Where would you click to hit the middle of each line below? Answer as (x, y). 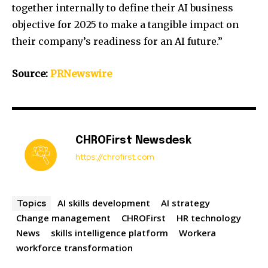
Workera (197, 232)
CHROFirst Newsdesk (133, 140)
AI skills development (104, 202)
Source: (31, 73)
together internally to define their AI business (123, 7)
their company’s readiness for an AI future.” (117, 41)
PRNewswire (81, 73)
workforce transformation (74, 247)
